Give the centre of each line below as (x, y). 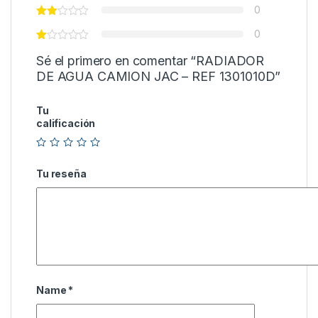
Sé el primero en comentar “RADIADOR (150, 61)
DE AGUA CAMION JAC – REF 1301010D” (159, 77)
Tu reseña (61, 173)
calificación (66, 124)
